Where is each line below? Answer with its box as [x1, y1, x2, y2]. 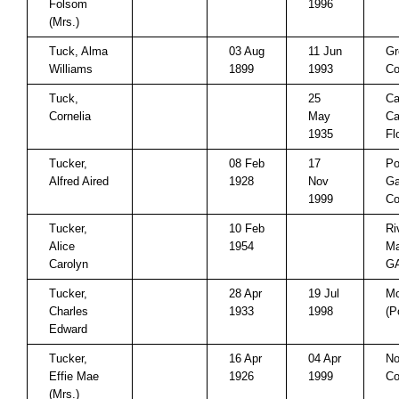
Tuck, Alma [49, 45, 108, 58]
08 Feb [229, 157, 265, 170]
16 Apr [229, 352, 262, 365]
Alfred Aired [49, 175, 109, 188]
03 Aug [229, 45, 265, 58]
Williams [49, 62, 93, 76]
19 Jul [308, 287, 339, 300]
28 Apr [229, 287, 262, 300]
